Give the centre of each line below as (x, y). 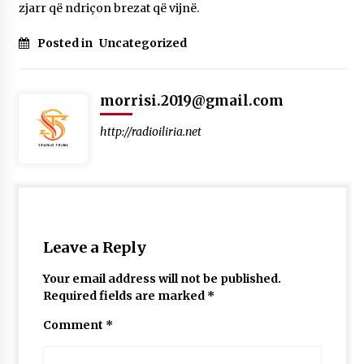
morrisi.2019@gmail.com (191, 101)
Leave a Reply (94, 248)
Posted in (66, 43)
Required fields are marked (125, 296)
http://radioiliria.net (150, 132)
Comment (74, 325)
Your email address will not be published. (162, 279)
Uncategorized (143, 43)
